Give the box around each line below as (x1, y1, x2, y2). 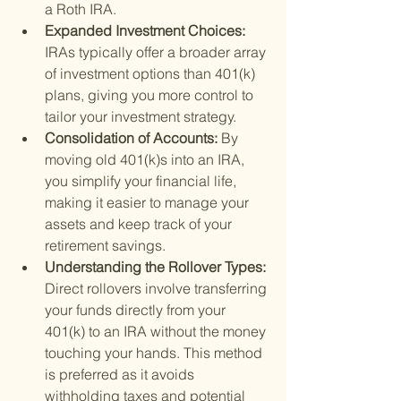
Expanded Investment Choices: (45, 21, 249, 40)
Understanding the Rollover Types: (45, 258, 269, 277)
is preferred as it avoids (45, 365, 198, 384)
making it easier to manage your (45, 193, 252, 212)
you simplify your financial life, (45, 172, 240, 191)
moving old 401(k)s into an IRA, (45, 150, 248, 169)
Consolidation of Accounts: (45, 129, 221, 148)
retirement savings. (45, 236, 166, 255)
